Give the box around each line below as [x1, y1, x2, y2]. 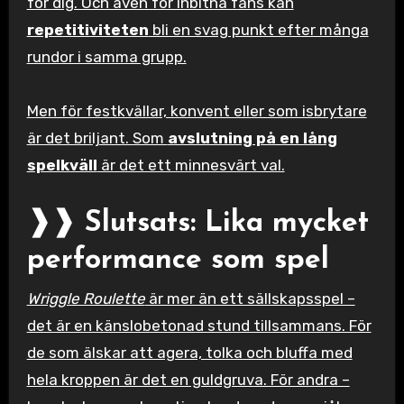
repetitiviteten [26, 20, 149, 39]
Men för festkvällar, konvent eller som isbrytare [26, 101, 367, 120]
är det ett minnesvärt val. [96, 155, 285, 174]
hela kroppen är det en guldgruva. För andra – [26, 371, 350, 390]
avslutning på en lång [167, 128, 337, 147]
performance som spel [26, 245, 329, 275]
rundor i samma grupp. [26, 47, 187, 66]
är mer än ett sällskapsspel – [144, 289, 355, 308]
